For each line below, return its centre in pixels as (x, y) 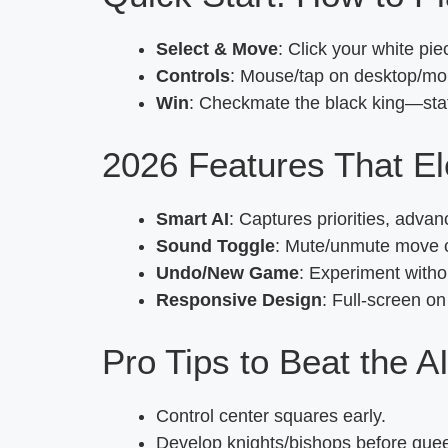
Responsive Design (239, 299)
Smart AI (192, 218)
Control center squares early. (271, 415)
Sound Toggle (215, 245)
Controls (193, 75)
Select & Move (217, 48)
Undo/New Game (227, 272)
